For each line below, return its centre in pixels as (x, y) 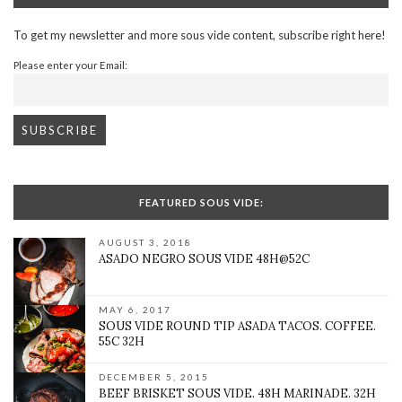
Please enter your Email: (70, 65)
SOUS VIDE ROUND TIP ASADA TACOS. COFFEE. (237, 327)
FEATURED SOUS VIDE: (201, 203)
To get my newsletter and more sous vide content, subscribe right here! (200, 35)
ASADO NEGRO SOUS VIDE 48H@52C (204, 259)
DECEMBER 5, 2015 (154, 377)
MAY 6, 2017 (135, 310)
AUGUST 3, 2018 (145, 243)
